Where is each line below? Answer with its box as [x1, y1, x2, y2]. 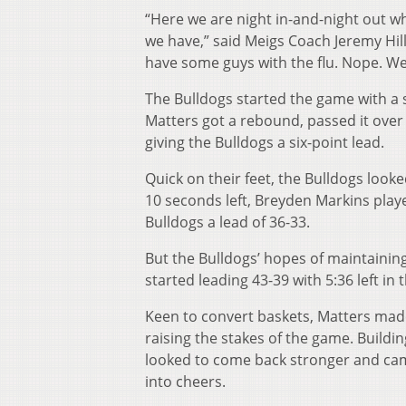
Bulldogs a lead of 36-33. [145, 212, 310, 233]
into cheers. [145, 372, 226, 392]
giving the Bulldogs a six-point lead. [145, 132, 384, 153]
